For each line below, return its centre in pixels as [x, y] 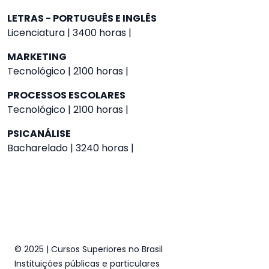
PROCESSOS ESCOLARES [66, 95]
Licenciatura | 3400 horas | [69, 33]
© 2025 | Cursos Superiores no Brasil [89, 249]
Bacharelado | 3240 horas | [71, 148]
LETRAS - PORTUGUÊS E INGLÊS [82, 18]
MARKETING [37, 57]
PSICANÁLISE [39, 134]
